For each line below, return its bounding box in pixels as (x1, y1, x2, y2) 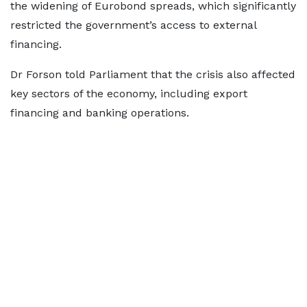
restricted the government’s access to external (10, 19, 256, 32)
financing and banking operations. (10, 106, 189, 119)
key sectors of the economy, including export (10, 87, 247, 100)
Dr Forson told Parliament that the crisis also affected (10, 68, 295, 81)
